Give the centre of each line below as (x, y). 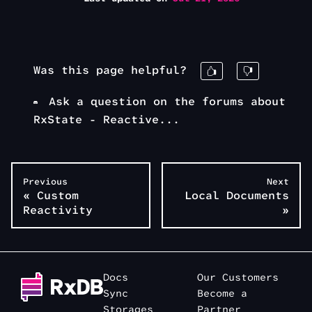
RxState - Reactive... (107, 120)
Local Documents (237, 196)
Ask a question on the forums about (167, 102)
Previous (45, 182)
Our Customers (238, 277)
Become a (222, 293)
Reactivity (58, 210)
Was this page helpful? (110, 70)
